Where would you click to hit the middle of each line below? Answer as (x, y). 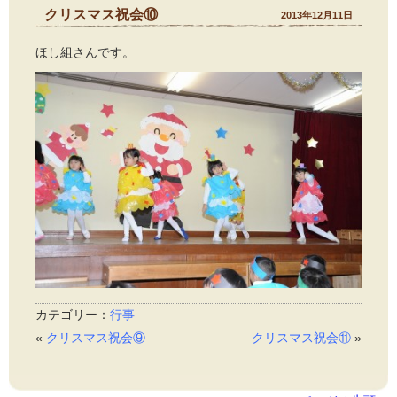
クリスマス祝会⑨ (96, 338)
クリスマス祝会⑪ (301, 338)
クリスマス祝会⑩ (101, 14)
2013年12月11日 (317, 15)
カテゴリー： (73, 315)
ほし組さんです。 (85, 52)
